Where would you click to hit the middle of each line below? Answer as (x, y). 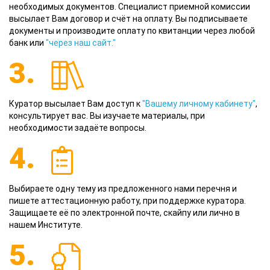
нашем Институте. (46, 225)
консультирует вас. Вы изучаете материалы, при (107, 116)
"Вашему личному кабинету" (199, 104)
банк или (27, 43)
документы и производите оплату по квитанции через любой (132, 31)
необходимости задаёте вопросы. (78, 128)
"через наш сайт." (81, 43)
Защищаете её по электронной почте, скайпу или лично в (124, 213)
